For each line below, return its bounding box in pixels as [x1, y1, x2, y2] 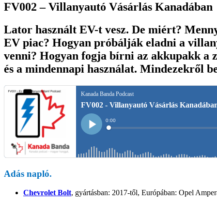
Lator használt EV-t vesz [4, 23, 126, 36]
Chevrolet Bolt [23, 188, 71, 197]
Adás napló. [4, 169, 52, 179]
